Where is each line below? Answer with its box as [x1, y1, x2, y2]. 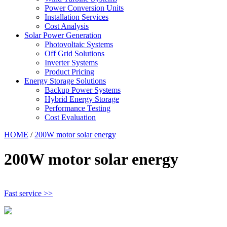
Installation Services [45, 13, 108, 21]
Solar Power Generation [24, 31, 101, 40]
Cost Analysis [45, 22, 89, 30]
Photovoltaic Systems [45, 40, 113, 49]
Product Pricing [45, 67, 94, 76]
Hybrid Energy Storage [45, 95, 119, 103]
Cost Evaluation [45, 113, 96, 122]
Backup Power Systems [45, 86, 121, 94]
